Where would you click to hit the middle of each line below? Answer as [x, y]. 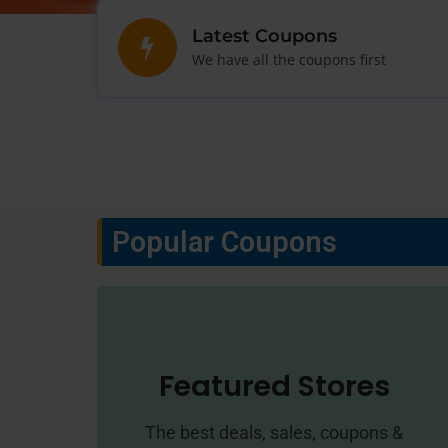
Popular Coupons [224, 242]
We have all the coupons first [289, 59]
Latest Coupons [264, 35]
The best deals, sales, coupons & [274, 432]
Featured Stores [274, 386]
